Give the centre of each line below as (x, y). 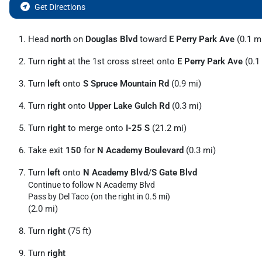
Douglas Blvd (111, 39)
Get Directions (60, 7)
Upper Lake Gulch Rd (129, 106)
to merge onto (96, 128)
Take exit (47, 150)
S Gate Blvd (174, 172)
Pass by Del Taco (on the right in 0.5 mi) (99, 196)
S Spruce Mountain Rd (126, 83)
